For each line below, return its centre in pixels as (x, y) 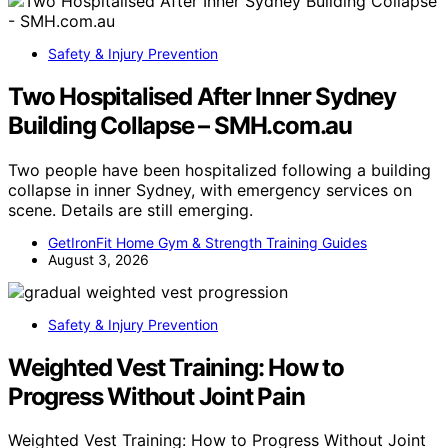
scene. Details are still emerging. (130, 209)
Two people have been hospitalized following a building (219, 169)
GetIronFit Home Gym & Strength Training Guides (207, 242)
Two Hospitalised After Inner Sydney (202, 96)
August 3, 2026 (98, 259)
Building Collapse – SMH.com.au (180, 125)
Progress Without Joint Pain (156, 396)
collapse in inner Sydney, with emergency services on (210, 189)
